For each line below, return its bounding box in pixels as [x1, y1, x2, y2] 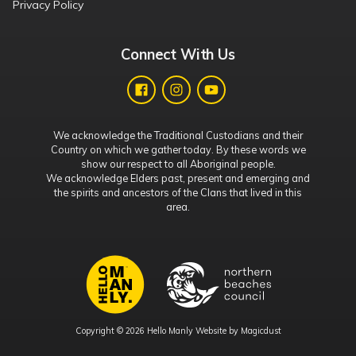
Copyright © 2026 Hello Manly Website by [75, 325, 241, 337]
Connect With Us [121, 45, 235, 64]
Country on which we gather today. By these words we [50, 143, 306, 157]
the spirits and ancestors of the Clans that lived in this [54, 186, 302, 199]
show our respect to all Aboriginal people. [80, 157, 276, 171]
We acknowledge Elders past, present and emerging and [46, 172, 310, 185]
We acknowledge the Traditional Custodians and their [53, 129, 303, 142]
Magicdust [240, 325, 281, 337]
